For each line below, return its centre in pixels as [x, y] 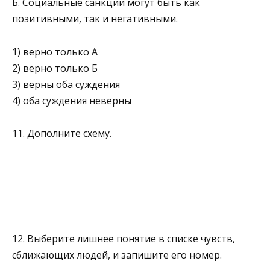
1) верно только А [55, 52]
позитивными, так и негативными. [95, 19]
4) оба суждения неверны [72, 100]
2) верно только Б [55, 68]
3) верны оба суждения [66, 84]
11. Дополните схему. [62, 133]
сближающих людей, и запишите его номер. [117, 255]
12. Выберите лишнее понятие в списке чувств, [124, 239]
